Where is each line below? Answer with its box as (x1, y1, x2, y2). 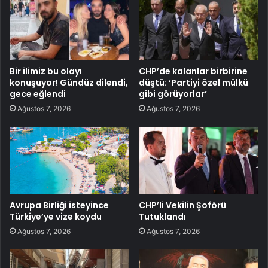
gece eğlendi (10, 87, 66, 100)
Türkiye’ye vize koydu (10, 211, 102, 223)
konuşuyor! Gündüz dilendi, (10, 76, 128, 89)
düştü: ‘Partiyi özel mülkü (139, 76, 248, 89)
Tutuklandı (139, 211, 186, 223)
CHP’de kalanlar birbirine (139, 65, 248, 77)
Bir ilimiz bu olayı (10, 65, 82, 77)
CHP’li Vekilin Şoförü (139, 199, 226, 212)
